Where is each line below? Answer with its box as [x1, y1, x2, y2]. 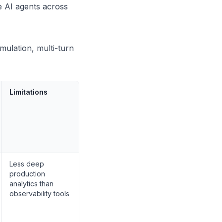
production [9, 169, 45, 178]
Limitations [9, 88, 48, 96]
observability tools [9, 189, 69, 198]
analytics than [9, 179, 54, 188]
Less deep [9, 160, 44, 168]
